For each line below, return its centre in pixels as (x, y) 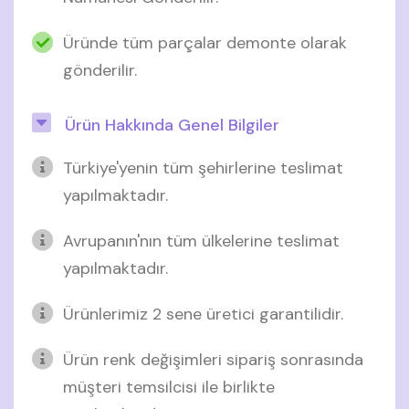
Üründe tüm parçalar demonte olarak (205, 42)
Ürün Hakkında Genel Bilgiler (170, 125)
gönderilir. (100, 70)
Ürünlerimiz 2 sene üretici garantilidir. (203, 314)
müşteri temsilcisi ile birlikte (169, 387)
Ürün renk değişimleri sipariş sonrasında (213, 359)
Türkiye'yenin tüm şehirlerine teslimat (203, 168)
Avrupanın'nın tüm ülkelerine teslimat (201, 241)
